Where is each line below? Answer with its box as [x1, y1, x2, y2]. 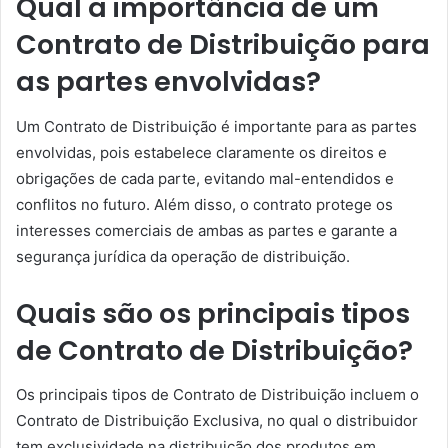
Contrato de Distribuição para [16, 26, 430, 63]
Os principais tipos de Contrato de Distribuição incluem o [16, 385, 419, 404]
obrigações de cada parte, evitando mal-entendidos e [16, 168, 394, 188]
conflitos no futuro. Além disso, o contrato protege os [16, 194, 393, 214]
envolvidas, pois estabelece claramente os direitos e [16, 142, 387, 162]
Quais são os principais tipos [16, 294, 410, 332]
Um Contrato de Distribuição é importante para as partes [16, 116, 417, 136]
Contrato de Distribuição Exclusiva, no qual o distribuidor [16, 411, 418, 430]
